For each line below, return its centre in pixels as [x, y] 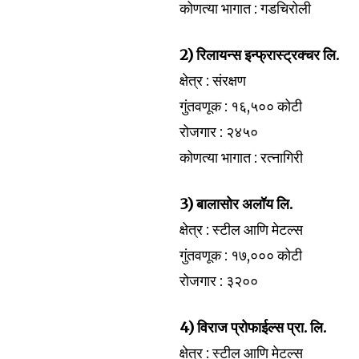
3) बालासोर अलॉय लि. [236, 204]
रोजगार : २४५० [219, 132]
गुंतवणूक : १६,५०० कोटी [241, 106]
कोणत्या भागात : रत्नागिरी [242, 157]
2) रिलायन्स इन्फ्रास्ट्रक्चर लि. [260, 55]
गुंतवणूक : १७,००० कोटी [241, 255]
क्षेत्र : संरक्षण [213, 81]
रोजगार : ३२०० [219, 281]
